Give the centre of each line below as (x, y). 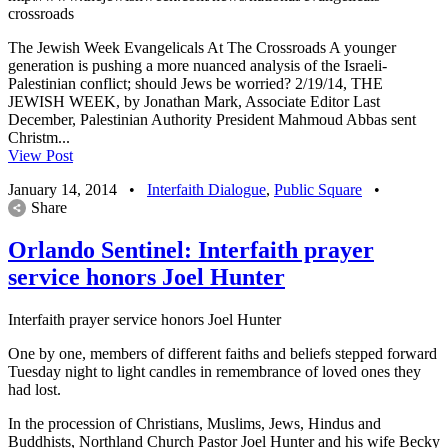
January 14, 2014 (62, 190)
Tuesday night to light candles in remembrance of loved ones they (214, 372)
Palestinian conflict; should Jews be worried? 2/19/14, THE (195, 84)
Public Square (318, 190)
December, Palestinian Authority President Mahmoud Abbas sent (212, 120)
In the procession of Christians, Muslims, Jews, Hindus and (194, 424)
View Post (40, 156)
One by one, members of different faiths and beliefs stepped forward (222, 354)
